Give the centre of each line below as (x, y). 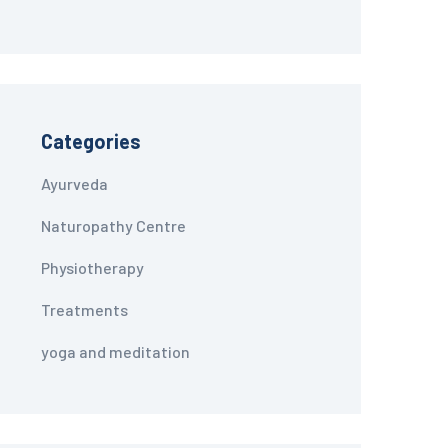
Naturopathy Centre (113, 226)
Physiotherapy (92, 268)
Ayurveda (74, 184)
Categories (91, 141)
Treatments (84, 310)
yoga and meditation (115, 352)
